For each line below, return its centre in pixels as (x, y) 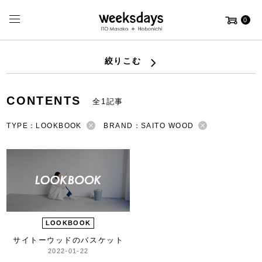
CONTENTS (44, 101)
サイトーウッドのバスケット (68, 240)
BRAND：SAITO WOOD (149, 126)
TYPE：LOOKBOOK (44, 126)
